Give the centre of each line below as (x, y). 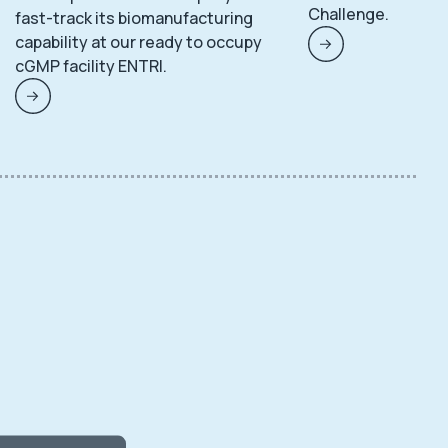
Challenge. (348, 14)
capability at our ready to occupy (138, 42)
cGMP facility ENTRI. (91, 66)
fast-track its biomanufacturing (134, 18)
